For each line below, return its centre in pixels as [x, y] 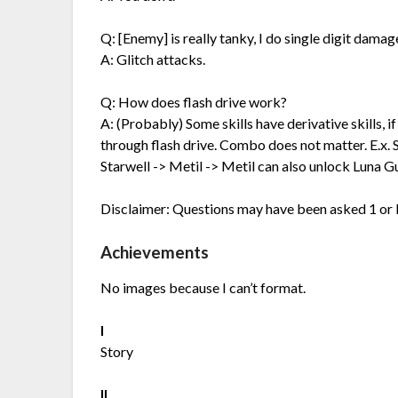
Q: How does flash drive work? [194, 102]
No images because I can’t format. [203, 288]
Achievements [155, 253]
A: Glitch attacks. [153, 60]
